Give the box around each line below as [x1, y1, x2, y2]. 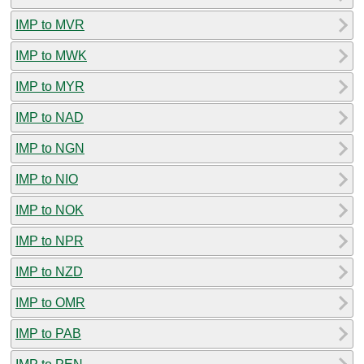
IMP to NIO [15, 171, 78, 186]
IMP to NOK [15, 202, 84, 217]
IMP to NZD [15, 264, 83, 279]
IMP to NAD [15, 110, 84, 124]
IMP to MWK [15, 48, 87, 63]
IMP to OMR [15, 295, 85, 310]
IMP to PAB [15, 326, 81, 340]
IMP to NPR [15, 233, 84, 248]
